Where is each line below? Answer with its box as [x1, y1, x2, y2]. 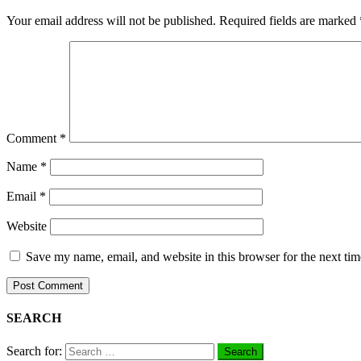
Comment [6, 131, 60, 146]
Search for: [6, 343, 62, 358]
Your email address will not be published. [6, 14, 216, 28]
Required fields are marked [219, 14, 359, 28]
